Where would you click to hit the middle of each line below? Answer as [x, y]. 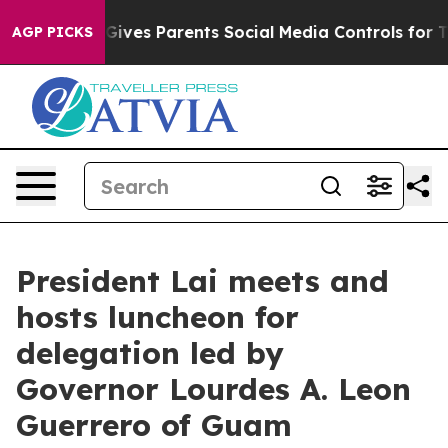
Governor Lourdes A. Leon [213, 389]
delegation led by [150, 353]
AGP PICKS [52, 32]
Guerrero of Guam [154, 425]
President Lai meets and [202, 281]
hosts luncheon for [157, 317]
